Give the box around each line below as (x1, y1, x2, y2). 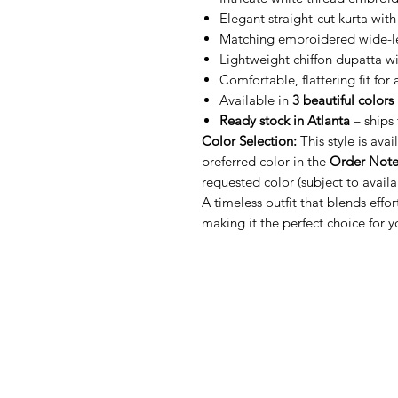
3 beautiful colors (292, 92, 394, 108)
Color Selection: (202, 132, 297, 149)
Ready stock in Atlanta (219, 112, 350, 129)
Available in (219, 92, 292, 108)
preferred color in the (202, 153, 330, 170)
